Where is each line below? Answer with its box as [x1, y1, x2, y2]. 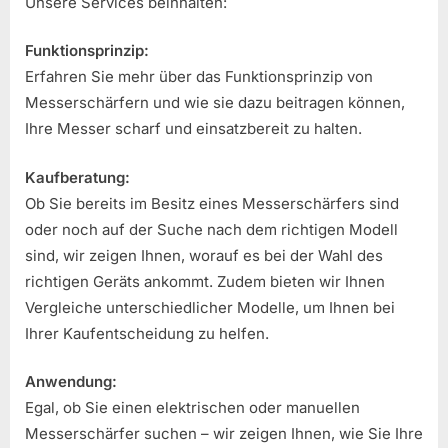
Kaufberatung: [25, 167, 130, 187]
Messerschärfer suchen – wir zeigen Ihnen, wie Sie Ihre [25, 424, 423, 444]
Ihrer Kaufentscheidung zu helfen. [25, 323, 269, 343]
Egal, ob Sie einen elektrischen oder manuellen [25, 398, 360, 418]
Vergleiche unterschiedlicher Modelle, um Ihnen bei [25, 297, 395, 317]
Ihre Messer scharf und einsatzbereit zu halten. [25, 119, 362, 139]
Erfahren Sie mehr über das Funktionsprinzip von [25, 67, 373, 87]
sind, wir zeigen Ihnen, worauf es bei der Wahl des [25, 245, 383, 265]
